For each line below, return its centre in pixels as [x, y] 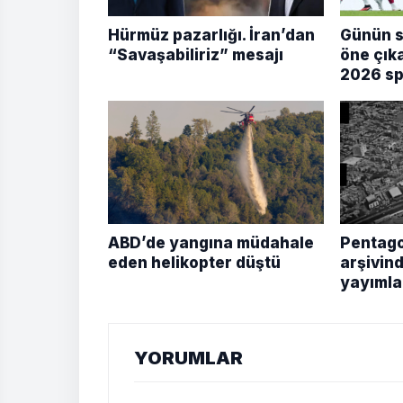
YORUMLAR [188, 358]
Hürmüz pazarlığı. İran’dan [211, 35]
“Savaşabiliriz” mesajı [196, 54]
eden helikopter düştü [194, 262]
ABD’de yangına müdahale [211, 242]
